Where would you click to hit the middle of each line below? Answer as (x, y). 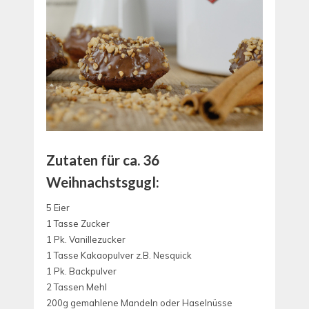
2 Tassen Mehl (77, 287)
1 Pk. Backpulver (81, 271)
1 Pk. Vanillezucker (86, 240)
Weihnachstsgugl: (103, 182)
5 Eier (58, 208)
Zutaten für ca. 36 (103, 160)
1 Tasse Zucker (78, 224)
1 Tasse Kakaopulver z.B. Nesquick (119, 256)
